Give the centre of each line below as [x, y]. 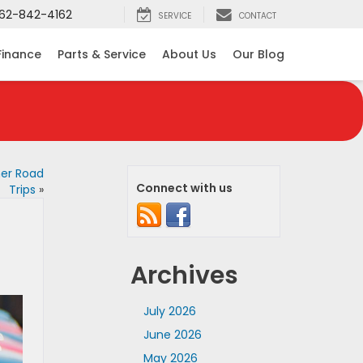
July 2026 [170, 311]
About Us [189, 55]
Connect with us [184, 188]
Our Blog [258, 55]
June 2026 [173, 335]
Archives [184, 275]
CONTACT [258, 16]
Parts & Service [102, 55]
